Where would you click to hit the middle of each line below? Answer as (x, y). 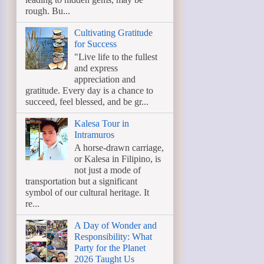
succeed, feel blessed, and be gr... (87, 102)
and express (96, 68)
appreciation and (105, 79)
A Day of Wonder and (116, 226)
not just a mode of (108, 170)
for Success (96, 44)
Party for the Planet (110, 248)
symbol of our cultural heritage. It (87, 193)
